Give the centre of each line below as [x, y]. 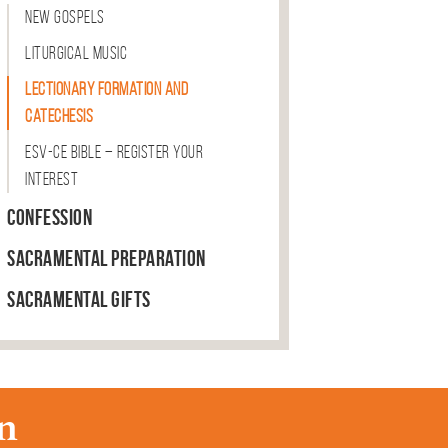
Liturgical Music [76, 53]
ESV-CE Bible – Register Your [114, 152]
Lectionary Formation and [107, 89]
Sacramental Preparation [106, 259]
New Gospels [65, 17]
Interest [52, 179]
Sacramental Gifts [79, 300]
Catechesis [59, 116]
